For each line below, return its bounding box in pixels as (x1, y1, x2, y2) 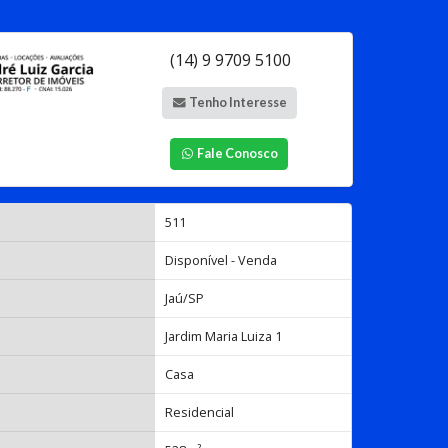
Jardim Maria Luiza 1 (165, 327, 283, 345)
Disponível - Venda (165, 251, 278, 269)
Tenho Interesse (186, 94, 287, 110)
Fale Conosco (195, 145, 279, 161)
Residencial (165, 403, 235, 421)
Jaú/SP (165, 289, 205, 307)
